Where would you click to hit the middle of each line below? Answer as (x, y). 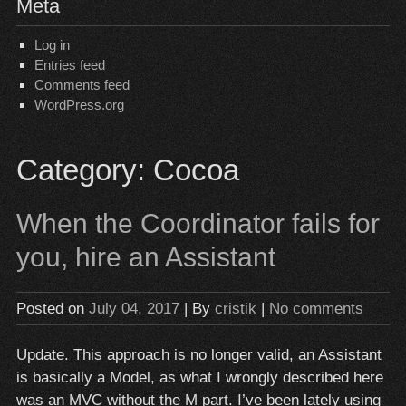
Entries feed (69, 65)
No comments (316, 308)
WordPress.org (79, 105)
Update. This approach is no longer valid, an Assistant (198, 354)
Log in (52, 45)
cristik (235, 308)
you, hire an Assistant (145, 257)
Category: (84, 170)
